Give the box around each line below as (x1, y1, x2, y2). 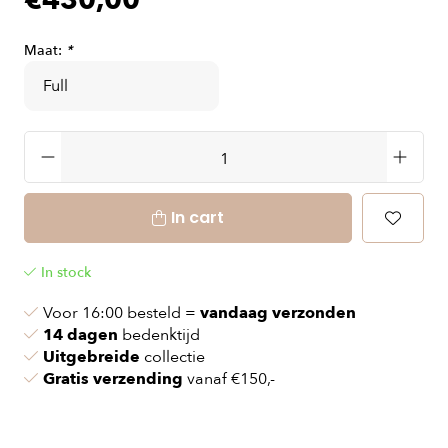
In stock (41, 263, 91, 282)
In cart (171, 206, 224, 229)
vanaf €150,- (183, 368, 275, 390)
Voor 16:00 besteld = (43, 302, 200, 324)
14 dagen (43, 324, 118, 346)
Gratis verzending (43, 368, 183, 390)
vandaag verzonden (200, 302, 356, 324)
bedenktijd (118, 324, 200, 346)
